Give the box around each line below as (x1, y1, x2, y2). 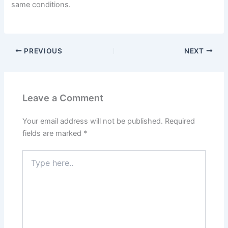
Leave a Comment (22, 92, 104, 104)
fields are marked (22, 128, 84, 138)
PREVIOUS (22, 46, 63, 55)
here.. (22, 160, 41, 169)
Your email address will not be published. (22, 116, 163, 126)
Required (165, 116, 195, 126)
